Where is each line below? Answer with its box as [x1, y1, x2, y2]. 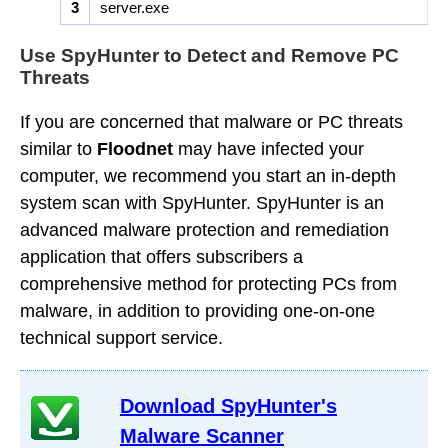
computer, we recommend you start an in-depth [20, 166, 396, 186]
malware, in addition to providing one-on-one [20, 301, 375, 321]
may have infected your [173, 139, 364, 159]
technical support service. [20, 328, 223, 348]
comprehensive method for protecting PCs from [20, 274, 397, 294]
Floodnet [97, 139, 173, 159]
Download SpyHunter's [120, 395, 337, 417]
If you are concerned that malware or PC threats [20, 112, 403, 132]
